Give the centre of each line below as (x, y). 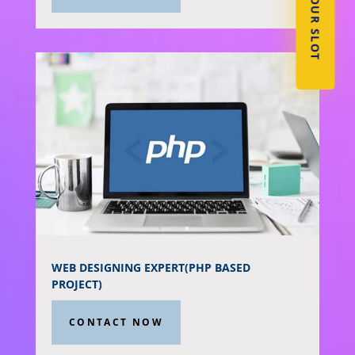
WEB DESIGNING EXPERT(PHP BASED (151, 268)
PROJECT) (76, 284)
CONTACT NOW (116, 323)
